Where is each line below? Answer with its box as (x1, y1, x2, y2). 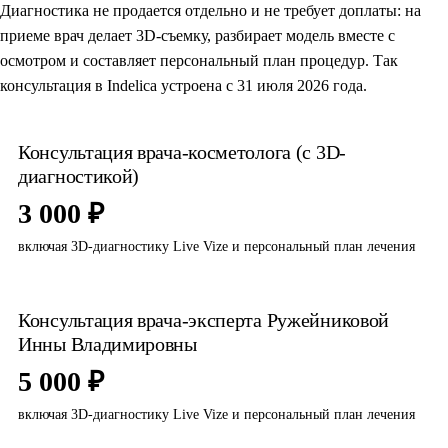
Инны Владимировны (18, 332, 197, 355)
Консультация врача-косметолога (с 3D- (18, 140, 346, 163)
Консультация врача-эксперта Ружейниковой (18, 308, 390, 331)
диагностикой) (18, 164, 140, 187)
